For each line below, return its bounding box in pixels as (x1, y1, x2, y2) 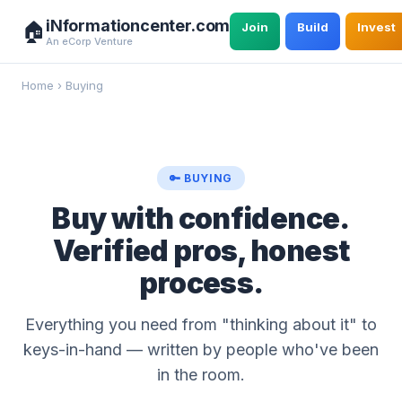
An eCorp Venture (46, 34, 133, 48)
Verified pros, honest (52, 233, 350, 268)
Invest (357, 20, 397, 34)
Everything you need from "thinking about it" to (25, 315, 377, 334)
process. (138, 266, 264, 301)
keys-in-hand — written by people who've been (23, 340, 379, 359)
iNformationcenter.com (46, 15, 231, 35)
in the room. (157, 365, 245, 384)
